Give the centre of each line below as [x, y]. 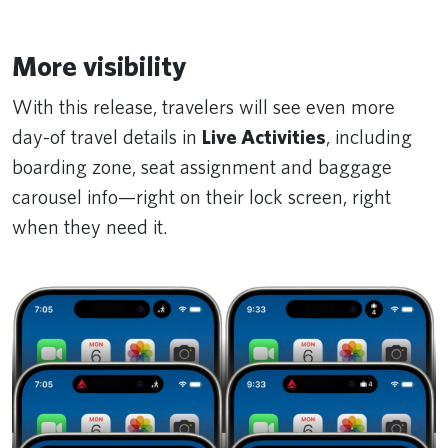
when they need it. [90, 227]
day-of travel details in [107, 137]
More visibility [99, 66]
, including [369, 137]
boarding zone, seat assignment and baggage [202, 167]
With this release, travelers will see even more [203, 107]
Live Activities [264, 137]
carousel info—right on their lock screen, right [201, 197]
